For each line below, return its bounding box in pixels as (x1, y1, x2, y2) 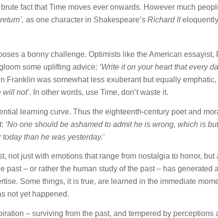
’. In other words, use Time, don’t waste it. (27, 88, 168, 96)
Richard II (147, 16, 181, 24)
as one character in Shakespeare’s (24, 16, 147, 24)
